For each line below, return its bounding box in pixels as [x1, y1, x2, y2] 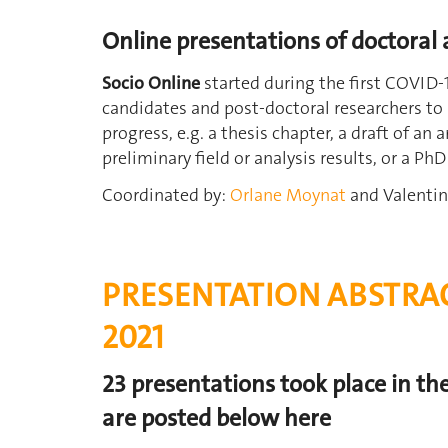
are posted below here [102, 402, 331, 435]
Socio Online [102, 70, 204, 95]
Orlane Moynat [230, 183, 346, 208]
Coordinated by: [102, 183, 230, 208]
